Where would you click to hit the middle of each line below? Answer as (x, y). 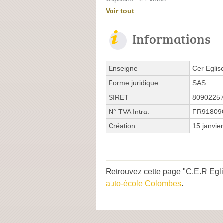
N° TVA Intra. (129, 111)
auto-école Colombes (143, 183)
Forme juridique (133, 82)
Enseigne (123, 68)
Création (122, 126)
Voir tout (120, 11)
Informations (171, 39)
